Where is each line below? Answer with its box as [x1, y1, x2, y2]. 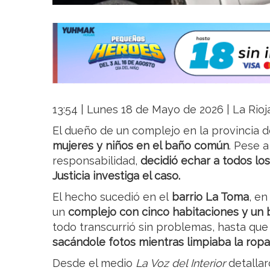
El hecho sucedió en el [52, 190, 172, 204]
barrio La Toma [172, 190, 249, 204]
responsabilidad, [52, 154, 140, 168]
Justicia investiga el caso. [52, 169, 180, 183]
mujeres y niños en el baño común [52, 139, 229, 152]
